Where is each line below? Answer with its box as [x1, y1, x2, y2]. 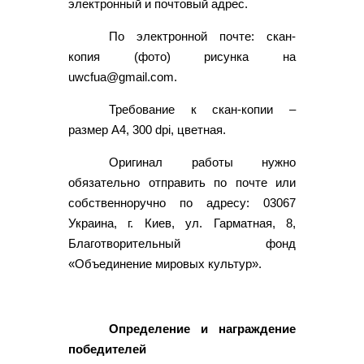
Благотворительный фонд [68, 236, 296, 250]
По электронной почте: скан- [109, 28, 296, 43]
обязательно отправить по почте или [68, 175, 296, 189]
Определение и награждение [109, 321, 296, 336]
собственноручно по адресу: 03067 [68, 195, 296, 210]
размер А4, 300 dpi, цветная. [68, 122, 226, 136]
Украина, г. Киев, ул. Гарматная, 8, [68, 215, 296, 230]
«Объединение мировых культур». [68, 256, 262, 271]
